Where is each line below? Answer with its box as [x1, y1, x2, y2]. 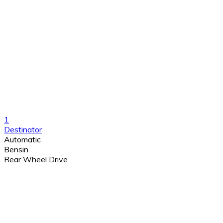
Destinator [4, 124, 42, 134]
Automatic [4, 134, 41, 144]
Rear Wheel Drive [4, 154, 68, 164]
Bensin [4, 144, 28, 154]
